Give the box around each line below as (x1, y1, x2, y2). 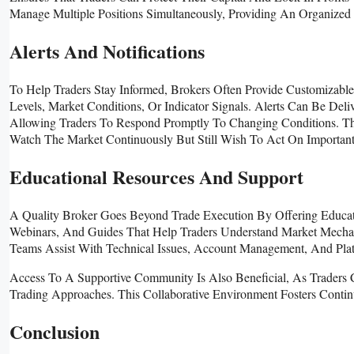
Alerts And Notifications (9, 37, 205, 66)
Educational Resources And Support (9, 162, 303, 190)
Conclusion (9, 317, 100, 345)
